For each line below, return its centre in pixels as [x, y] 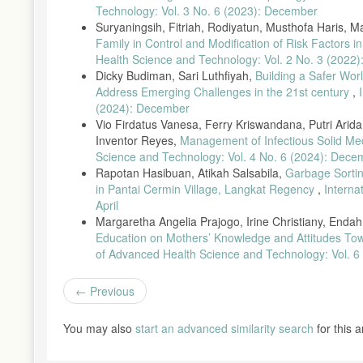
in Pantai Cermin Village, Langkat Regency [207, 188]
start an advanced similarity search [224, 328]
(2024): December [143, 107]
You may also [99, 328]
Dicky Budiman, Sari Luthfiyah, [175, 75]
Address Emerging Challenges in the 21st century [224, 91]
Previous [111, 290]
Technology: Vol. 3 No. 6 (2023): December [207, 10]
